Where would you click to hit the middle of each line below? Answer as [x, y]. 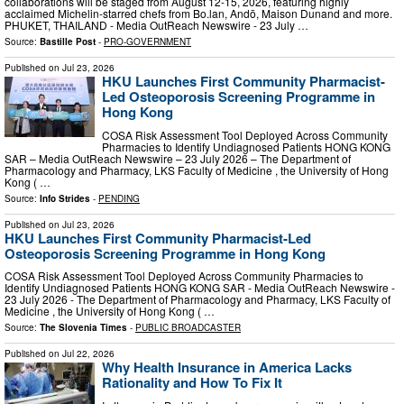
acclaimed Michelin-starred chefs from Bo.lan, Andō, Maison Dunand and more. [198, 14]
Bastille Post [68, 42]
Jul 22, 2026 [88, 354]
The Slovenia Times [83, 328]
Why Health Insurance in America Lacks [227, 367]
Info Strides [65, 198]
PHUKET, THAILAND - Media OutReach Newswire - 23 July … [156, 25]
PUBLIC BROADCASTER [188, 328]
